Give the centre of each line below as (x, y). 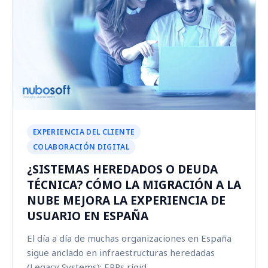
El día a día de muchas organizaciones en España (129, 238)
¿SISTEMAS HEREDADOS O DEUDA (122, 169)
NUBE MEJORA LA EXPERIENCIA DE (126, 200)
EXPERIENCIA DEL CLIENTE (84, 132)
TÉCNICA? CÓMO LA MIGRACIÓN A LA (134, 185)
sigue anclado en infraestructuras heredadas (121, 253)
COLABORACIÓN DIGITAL (81, 147)
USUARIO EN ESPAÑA (88, 216)
